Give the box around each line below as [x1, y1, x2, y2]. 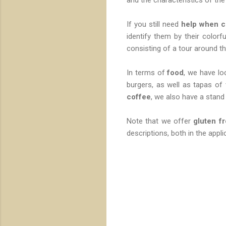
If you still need [127, 19, 182, 29]
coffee [127, 92, 151, 101]
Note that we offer [127, 116, 194, 126]
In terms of [127, 68, 167, 77]
